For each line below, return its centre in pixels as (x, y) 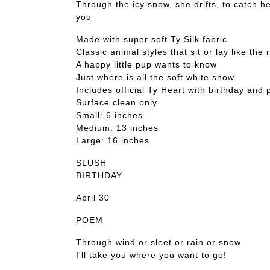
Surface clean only (117, 102)
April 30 (93, 197)
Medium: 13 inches (117, 127)
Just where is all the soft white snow (155, 77)
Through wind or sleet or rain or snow (159, 242)
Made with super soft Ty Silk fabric (152, 39)
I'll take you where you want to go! (151, 255)
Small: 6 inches (109, 115)
